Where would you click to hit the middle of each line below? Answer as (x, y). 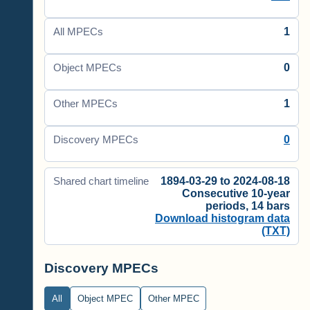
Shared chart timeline (101, 181)
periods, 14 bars (248, 206)
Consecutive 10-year (236, 193)
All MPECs (78, 32)
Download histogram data (222, 218)
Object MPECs (88, 68)
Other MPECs (85, 104)
